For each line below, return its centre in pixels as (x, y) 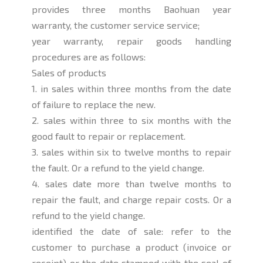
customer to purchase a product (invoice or (131, 247)
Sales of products (69, 73)
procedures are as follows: (89, 57)
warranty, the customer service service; (116, 25)
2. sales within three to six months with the (131, 120)
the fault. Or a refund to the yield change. (118, 168)
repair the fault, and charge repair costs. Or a (131, 200)
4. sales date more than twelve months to (131, 184)
